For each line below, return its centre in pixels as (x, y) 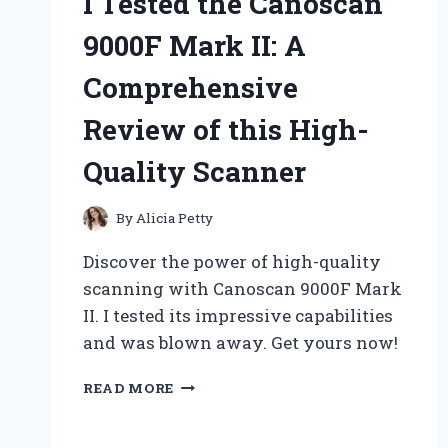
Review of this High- (226, 129)
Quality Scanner (194, 171)
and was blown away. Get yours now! (240, 343)
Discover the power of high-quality (232, 262)
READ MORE (129, 388)
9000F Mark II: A (194, 45)
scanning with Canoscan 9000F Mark (242, 289)
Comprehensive (190, 87)
